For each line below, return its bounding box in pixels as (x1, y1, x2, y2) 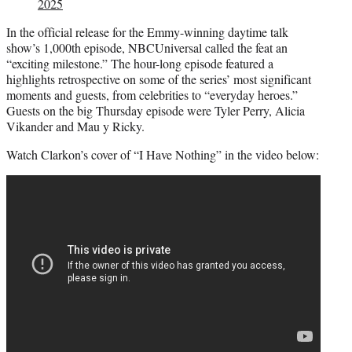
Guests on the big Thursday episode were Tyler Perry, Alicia (6, 101, 305, 119)
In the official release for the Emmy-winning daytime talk (6, 23, 288, 40)
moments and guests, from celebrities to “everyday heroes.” (6, 86, 298, 103)
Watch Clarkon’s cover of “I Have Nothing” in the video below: (6, 145, 319, 163)
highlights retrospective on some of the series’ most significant (6, 70, 311, 87)
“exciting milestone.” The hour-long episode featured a (6, 54, 273, 71)
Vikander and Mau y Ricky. (6, 117, 145, 134)
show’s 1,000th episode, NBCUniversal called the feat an (6, 38, 288, 56)
